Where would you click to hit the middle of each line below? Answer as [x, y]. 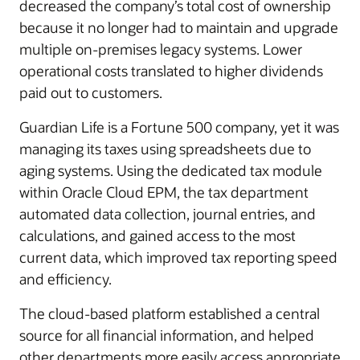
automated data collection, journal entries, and [168, 214]
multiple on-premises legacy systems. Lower [161, 49]
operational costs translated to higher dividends [171, 71]
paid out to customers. [91, 92]
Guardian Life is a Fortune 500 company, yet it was [179, 127]
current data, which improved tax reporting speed [178, 257]
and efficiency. [65, 279]
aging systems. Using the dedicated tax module [171, 170]
